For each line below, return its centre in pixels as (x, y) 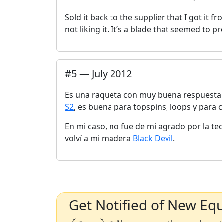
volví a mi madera (99, 138)
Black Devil (153, 138)
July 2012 (112, 74)
